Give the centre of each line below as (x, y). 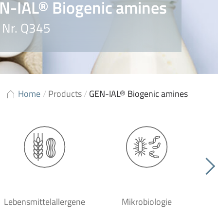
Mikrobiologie (146, 202)
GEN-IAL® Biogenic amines (138, 94)
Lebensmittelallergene (44, 202)
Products (65, 94)
